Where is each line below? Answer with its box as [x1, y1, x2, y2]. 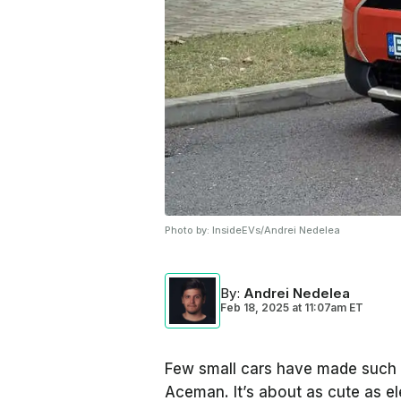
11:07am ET [302, 301, 363, 314]
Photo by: [165, 224, 212, 236]
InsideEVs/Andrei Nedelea [212, 224, 340, 236]
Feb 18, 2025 [220, 301, 289, 314]
